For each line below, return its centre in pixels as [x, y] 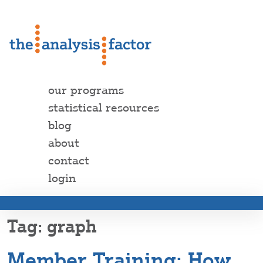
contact [69, 161]
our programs [86, 90]
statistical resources [104, 108]
